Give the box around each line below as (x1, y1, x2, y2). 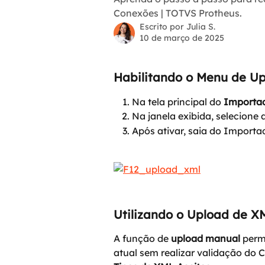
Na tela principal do (132, 96, 224, 108)
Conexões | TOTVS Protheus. (114, 7, 242, 19)
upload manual (171, 232, 240, 245)
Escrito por (140, 21, 186, 32)
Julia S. (186, 21, 215, 32)
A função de (114, 232, 171, 245)
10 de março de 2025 (140, 33, 224, 43)
